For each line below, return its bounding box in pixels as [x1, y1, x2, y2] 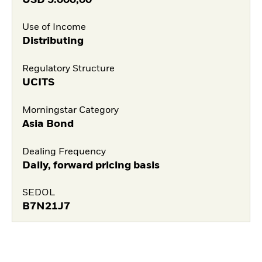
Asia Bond [22, 118, 74, 129]
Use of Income [22, 23, 86, 33]
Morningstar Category [22, 105, 119, 115]
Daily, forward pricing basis [22, 160, 160, 171]
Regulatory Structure [22, 64, 115, 74]
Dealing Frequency [22, 147, 106, 157]
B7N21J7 [22, 201, 70, 212]
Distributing [22, 36, 84, 47]
